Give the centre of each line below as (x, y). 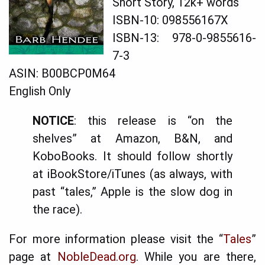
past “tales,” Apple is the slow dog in (132, 191)
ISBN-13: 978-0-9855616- (184, 38)
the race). (57, 209)
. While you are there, (196, 256)
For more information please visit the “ (116, 239)
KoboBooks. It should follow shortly (132, 156)
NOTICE (53, 120)
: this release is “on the (153, 120)
